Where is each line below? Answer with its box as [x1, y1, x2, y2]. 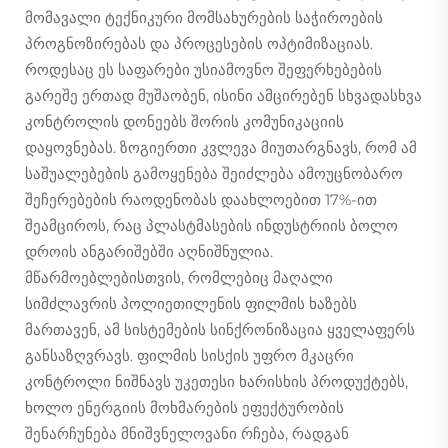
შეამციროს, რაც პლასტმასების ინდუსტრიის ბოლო [25, 215, 398, 235]
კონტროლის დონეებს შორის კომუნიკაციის [25, 111, 344, 131]
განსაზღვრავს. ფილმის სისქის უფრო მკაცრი [25, 345, 354, 365]
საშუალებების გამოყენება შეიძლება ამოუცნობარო [25, 163, 403, 183]
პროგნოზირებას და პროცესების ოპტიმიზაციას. [25, 33, 373, 53]
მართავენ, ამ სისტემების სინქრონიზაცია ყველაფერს [25, 319, 415, 339]
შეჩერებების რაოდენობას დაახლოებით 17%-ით [25, 189, 377, 209]
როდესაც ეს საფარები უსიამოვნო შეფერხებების [25, 59, 382, 79]
